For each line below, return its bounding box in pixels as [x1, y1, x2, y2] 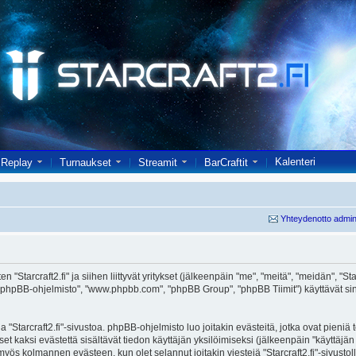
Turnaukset [60, 157, 111, 168]
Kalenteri [275, 156, 315, 168]
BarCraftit [204, 157, 248, 168]
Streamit [138, 157, 177, 168]
